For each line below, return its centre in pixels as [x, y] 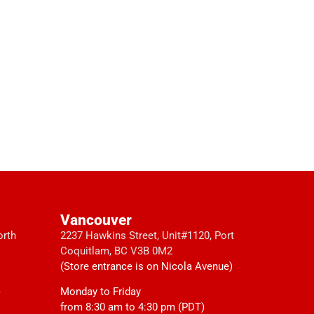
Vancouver [96, 220]
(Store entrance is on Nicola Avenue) [146, 266]
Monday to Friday [102, 291]
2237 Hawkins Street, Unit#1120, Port [147, 235]
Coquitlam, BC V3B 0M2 [116, 251]
